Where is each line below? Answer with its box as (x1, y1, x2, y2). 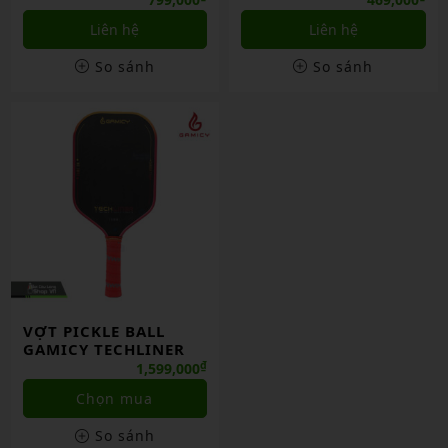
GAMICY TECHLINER (22, 339, 185, 359)
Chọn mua (76, 389, 154, 408)
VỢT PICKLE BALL (22, 321, 165, 341)
